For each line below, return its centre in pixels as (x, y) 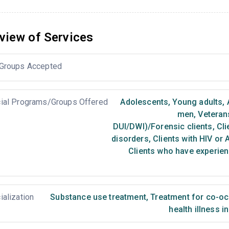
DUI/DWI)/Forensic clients (163, 127)
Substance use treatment (98, 197)
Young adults (197, 102)
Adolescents (144, 102)
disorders (130, 139)
